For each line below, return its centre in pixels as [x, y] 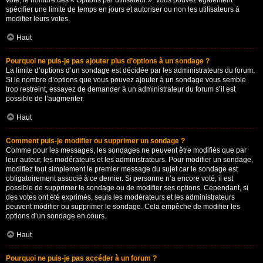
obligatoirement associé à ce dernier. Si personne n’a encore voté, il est [119, 178]
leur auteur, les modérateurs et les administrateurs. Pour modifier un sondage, [129, 160]
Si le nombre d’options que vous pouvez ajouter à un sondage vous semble [126, 80]
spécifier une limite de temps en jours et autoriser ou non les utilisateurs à [123, 9]
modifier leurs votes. [38, 19]
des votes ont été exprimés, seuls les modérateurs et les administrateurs [120, 197]
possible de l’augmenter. [45, 99]
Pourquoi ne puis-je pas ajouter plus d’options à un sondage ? [108, 61]
